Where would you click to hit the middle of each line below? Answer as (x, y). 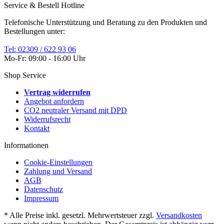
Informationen (26, 145)
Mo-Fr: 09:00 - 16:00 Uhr (45, 58)
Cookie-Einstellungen (58, 162)
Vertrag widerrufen (57, 92)
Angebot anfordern (54, 101)
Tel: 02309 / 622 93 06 (40, 49)
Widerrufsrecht (47, 119)
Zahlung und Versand (58, 171)
